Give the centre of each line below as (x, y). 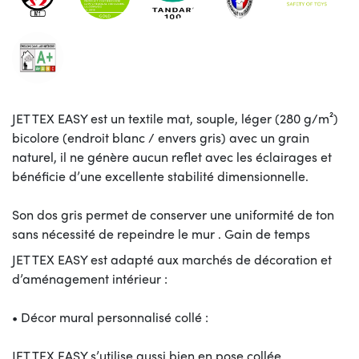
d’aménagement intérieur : (90, 278)
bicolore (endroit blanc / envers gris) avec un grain (161, 137)
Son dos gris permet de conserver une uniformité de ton (173, 214)
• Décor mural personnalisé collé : (110, 317)
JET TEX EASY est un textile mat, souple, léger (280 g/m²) (175, 118)
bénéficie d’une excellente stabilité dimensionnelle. (160, 175)
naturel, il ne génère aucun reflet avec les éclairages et (172, 156)
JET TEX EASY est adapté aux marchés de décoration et (172, 259)
